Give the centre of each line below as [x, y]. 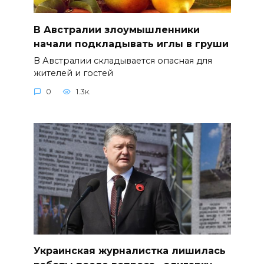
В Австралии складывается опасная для [123, 60]
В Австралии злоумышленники [116, 29]
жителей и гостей [73, 73]
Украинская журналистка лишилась [129, 250]
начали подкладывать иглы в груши [131, 44]
